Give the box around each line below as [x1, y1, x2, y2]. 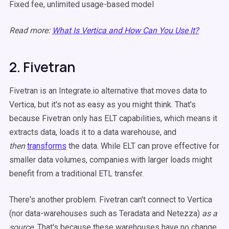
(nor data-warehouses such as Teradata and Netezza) [9, 209, 202, 218]
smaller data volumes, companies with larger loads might [9, 155, 212, 165]
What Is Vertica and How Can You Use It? [52, 26, 199, 35]
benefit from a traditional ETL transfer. [9, 169, 146, 178]
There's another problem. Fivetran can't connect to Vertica [9, 195, 212, 204]
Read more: [9, 26, 52, 35]
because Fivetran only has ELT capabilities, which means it [9, 113, 217, 123]
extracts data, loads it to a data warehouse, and [9, 127, 176, 137]
